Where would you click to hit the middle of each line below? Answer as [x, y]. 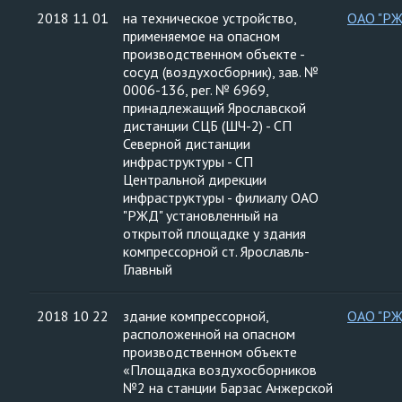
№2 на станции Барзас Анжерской [228, 388]
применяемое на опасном [201, 36]
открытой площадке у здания [214, 233]
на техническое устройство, [210, 18]
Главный [148, 269]
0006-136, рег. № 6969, [196, 90]
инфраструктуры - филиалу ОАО [221, 197]
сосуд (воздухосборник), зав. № [221, 72]
